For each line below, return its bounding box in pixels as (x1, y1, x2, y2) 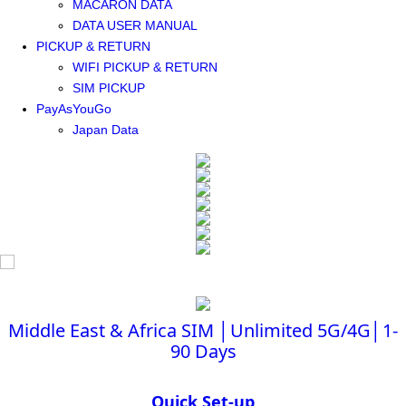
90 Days (169, 339, 237, 363)
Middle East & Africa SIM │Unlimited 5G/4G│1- (8, 318, 398, 343)
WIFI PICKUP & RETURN (72, 60, 217, 74)
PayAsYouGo (36, 101, 111, 116)
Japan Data (72, 122, 139, 137)
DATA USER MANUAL (72, 18, 198, 33)
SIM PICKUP (72, 81, 145, 95)
